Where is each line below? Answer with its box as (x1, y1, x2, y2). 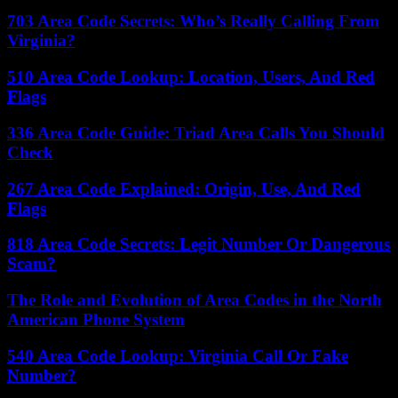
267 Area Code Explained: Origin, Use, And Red (7, 179, 361, 198)
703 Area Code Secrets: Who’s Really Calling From (7, 12, 379, 31)
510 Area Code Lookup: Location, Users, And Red (7, 68, 375, 87)
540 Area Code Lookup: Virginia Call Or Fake (7, 346, 348, 365)
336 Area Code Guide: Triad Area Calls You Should (7, 123, 385, 142)
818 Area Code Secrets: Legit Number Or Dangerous (7, 235, 390, 254)
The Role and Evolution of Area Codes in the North (7, 291, 382, 309)
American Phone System (7, 310, 185, 329)
